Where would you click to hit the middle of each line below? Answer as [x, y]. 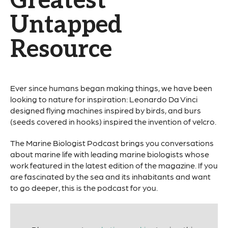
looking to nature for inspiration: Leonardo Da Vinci [104, 99]
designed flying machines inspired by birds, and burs [106, 110]
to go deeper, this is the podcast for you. [84, 187]
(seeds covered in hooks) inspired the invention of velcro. [113, 121]
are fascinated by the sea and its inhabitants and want [110, 176]
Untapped [66, 25]
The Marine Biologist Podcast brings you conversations [112, 142]
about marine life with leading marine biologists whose [110, 154]
